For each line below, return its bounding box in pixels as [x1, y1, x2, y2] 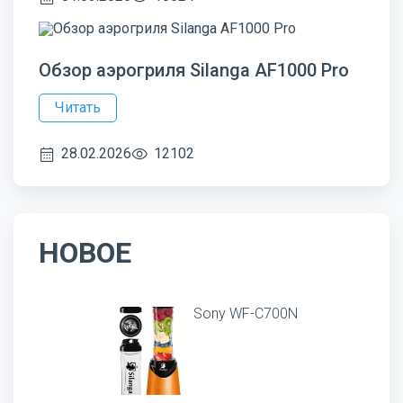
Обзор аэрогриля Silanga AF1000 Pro [39, 59, 349, 81]
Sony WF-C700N [193, 305, 298, 322]
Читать [55, 99, 101, 116]
